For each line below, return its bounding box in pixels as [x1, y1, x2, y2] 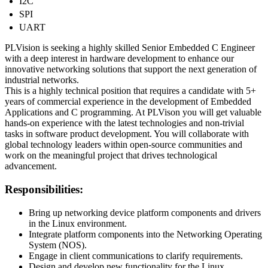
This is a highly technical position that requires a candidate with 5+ [5, 86, 256, 96]
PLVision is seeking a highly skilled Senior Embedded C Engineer [5, 42, 255, 53]
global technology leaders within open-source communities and [5, 139, 242, 150]
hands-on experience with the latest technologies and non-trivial [5, 118, 244, 129]
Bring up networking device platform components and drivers [29, 207, 261, 218]
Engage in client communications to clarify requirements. [29, 250, 243, 261]
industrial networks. [5, 75, 79, 86]
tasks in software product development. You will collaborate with [5, 129, 249, 139]
